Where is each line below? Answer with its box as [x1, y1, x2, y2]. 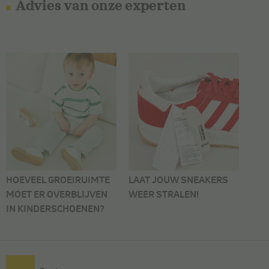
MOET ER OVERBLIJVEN [6, 190, 107, 200]
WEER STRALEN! [128, 190, 199, 200]
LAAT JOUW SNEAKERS [128, 175, 228, 186]
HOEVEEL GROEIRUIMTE [6, 175, 110, 186]
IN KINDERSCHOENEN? [6, 204, 104, 214]
